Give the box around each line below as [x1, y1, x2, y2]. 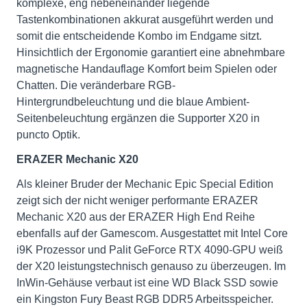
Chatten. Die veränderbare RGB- [16, 79, 175, 91]
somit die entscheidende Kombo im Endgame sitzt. [16, 30, 262, 42]
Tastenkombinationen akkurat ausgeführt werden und [16, 14, 273, 25]
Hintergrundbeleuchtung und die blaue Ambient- [16, 96, 249, 108]
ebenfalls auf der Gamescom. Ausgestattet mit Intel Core [16, 228, 288, 239]
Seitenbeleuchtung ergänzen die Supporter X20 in [16, 112, 260, 124]
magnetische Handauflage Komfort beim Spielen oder [16, 63, 277, 75]
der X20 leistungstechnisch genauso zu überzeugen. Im [16, 260, 286, 272]
